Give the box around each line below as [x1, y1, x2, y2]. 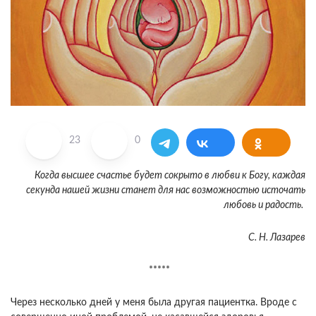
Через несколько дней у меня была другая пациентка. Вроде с [11, 297, 297, 308]
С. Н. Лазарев [248, 232, 305, 243]
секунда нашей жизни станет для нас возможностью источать [26, 185, 305, 195]
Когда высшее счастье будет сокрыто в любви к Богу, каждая [35, 170, 305, 181]
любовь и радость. [224, 200, 305, 210]
